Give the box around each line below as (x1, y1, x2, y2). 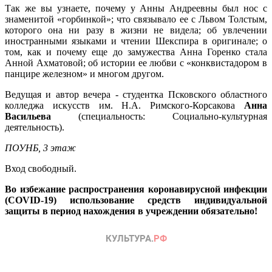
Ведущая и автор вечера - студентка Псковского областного (5, 89, 267, 100)
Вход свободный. (5, 163, 76, 174)
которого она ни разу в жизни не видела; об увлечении (5, 24, 267, 35)
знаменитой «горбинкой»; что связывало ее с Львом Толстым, (5, 13, 267, 24)
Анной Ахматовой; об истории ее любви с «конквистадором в (5, 57, 267, 68)
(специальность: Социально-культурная (51, 110, 267, 121)
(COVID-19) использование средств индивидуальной (5, 194, 267, 205)
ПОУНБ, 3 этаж (5, 142, 76, 153)
